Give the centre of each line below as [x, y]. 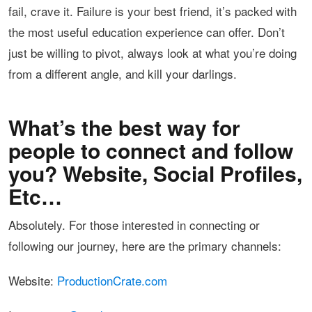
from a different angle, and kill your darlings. [123, 74]
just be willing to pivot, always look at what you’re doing [153, 53]
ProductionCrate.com [112, 281]
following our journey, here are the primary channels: [145, 246]
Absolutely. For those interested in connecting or [134, 225]
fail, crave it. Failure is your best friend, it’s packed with [153, 11]
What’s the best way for [124, 127]
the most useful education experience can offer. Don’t [147, 32]
